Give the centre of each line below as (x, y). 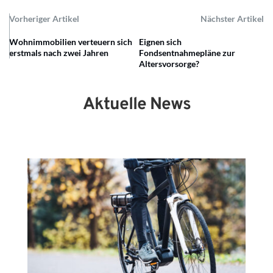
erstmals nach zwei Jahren (59, 53)
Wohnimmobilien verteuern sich (71, 42)
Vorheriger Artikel (44, 19)
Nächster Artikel (232, 19)
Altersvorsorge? (169, 64)
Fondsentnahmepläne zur (187, 53)
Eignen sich (161, 42)
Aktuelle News (136, 105)
